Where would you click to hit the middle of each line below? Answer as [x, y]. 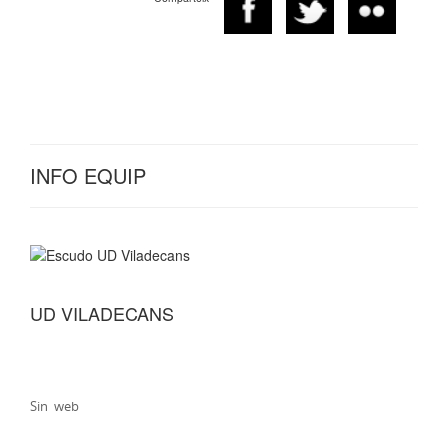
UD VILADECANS [102, 313]
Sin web [54, 406]
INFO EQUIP [88, 175]
